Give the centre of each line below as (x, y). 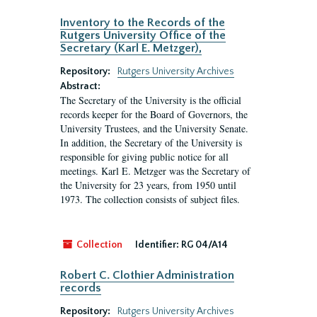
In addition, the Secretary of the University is (151, 143)
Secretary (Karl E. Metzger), (131, 48)
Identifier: (157, 245)
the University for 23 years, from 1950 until (148, 185)
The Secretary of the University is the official (151, 100)
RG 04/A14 (204, 245)
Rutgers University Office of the (143, 35)
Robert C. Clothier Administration (147, 275)
